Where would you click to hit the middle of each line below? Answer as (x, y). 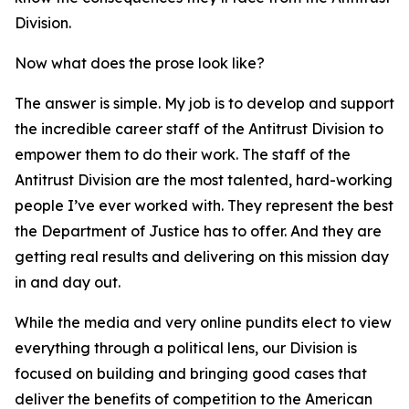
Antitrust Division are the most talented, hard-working (204, 180)
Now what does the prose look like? (140, 63)
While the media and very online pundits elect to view (203, 322)
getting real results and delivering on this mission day (202, 257)
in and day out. (68, 282)
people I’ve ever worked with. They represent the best (204, 205)
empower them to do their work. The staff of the (183, 154)
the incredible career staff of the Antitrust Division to (199, 129)
